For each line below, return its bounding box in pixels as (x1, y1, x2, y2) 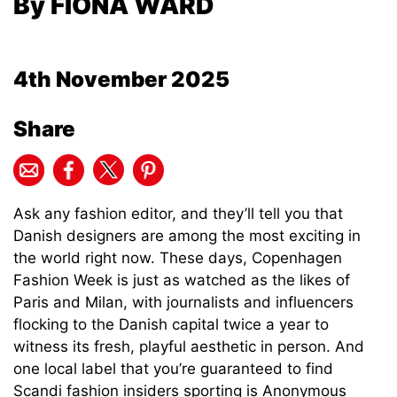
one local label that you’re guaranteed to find (13, 360, 333, 378)
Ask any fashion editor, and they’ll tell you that (13, 205, 343, 223)
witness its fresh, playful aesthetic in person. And (13, 338, 364, 356)
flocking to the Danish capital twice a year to (13, 315, 329, 334)
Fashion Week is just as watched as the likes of (13, 271, 350, 290)
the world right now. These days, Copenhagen (13, 249, 342, 268)
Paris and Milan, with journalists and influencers (13, 293, 354, 312)
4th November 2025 (13, 66, 230, 93)
